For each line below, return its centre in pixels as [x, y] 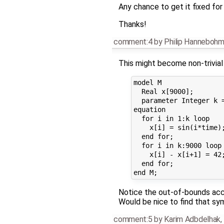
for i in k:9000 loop [177, 146]
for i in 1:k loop [171, 119]
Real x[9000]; [163, 92]
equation [149, 110]
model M [147, 83]
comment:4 [133, 41]
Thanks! [132, 24]
